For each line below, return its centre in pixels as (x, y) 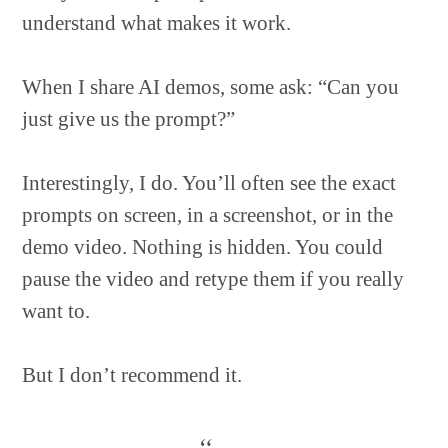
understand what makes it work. (157, 23)
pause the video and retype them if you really (213, 279)
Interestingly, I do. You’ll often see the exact (209, 183)
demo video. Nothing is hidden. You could (203, 247)
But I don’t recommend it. (132, 375)
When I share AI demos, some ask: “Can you (211, 87)
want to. (56, 311)
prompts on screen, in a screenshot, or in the (208, 215)
